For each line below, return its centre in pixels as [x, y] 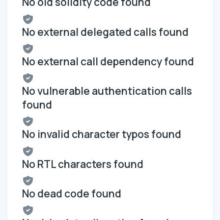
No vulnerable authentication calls [107, 91]
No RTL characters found [83, 164]
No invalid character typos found [102, 134]
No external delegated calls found [105, 32]
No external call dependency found [108, 61]
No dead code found [72, 193]
